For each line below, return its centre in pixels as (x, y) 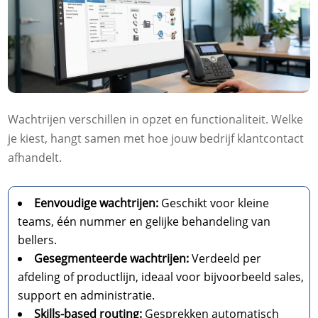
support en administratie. (87, 296)
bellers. (38, 240)
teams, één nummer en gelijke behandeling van (144, 222)
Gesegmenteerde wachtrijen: (112, 259)
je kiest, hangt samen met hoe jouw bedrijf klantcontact (156, 139)
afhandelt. (35, 158)
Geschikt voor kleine (214, 203)
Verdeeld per (225, 259)
